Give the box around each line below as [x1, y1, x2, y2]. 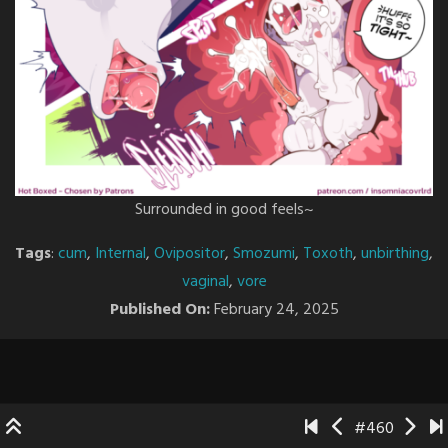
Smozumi [233, 241, 295, 268]
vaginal [181, 269, 229, 296]
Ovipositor [154, 241, 225, 268]
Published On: [109, 297, 210, 324]
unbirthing [361, 241, 429, 268]
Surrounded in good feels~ [134, 197, 314, 224]
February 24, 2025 [209, 297, 339, 324]
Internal [95, 241, 146, 268]
